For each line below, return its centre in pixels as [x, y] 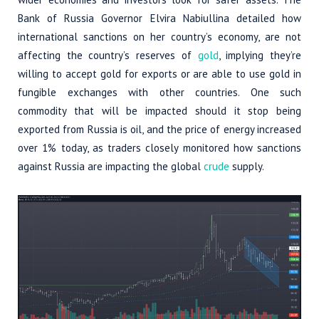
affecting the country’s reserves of [108, 56]
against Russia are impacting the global [111, 167]
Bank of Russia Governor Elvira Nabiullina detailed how [159, 19]
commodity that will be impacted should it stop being [159, 111]
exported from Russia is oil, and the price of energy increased [159, 130]
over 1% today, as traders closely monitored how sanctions [159, 148]
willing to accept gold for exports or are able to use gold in [159, 74]
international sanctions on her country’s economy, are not [159, 37]
